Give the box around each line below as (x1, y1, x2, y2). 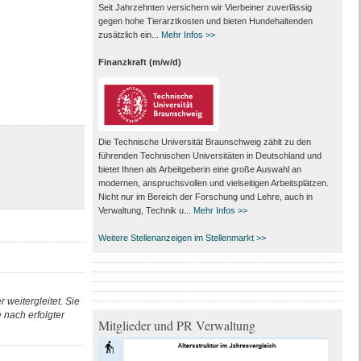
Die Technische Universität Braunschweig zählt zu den (98, 137, 311, 147)
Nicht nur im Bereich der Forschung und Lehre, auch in (98, 192, 313, 202)
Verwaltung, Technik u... (98, 205, 193, 216)
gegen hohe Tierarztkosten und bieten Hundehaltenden (98, 15, 313, 26)
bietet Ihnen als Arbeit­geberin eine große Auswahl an (98, 164, 301, 175)
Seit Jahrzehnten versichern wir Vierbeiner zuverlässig (98, 2, 312, 12)
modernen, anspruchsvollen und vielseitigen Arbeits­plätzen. (98, 178, 329, 189)
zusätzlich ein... (98, 29, 161, 39)
